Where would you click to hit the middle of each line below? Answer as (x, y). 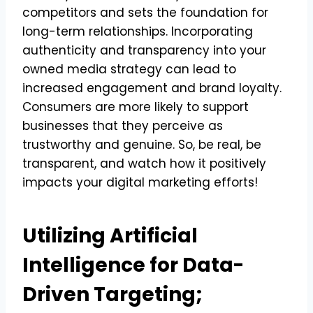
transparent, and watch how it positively (144, 163)
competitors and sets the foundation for (145, 12)
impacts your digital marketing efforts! (140, 182)
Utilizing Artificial (110, 235)
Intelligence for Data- (133, 265)
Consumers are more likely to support (136, 107)
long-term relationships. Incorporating (138, 31)
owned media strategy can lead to (129, 69)
